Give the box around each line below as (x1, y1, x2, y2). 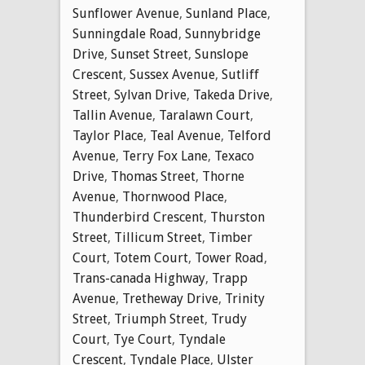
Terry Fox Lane (122, 147, 208, 164)
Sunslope (195, 46, 248, 62)
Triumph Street (114, 310, 204, 327)
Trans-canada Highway (73, 270, 205, 286)
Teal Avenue (150, 127, 221, 143)
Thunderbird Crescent (73, 209, 204, 225)
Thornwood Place (122, 188, 224, 204)
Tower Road (195, 249, 264, 266)
